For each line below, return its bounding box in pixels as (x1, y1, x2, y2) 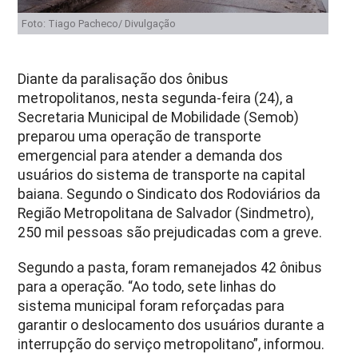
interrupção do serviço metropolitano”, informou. (18, 336, 325, 352)
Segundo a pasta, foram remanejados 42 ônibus (18, 259, 323, 276)
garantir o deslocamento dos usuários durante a (18, 316, 325, 333)
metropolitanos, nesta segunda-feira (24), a (18, 89, 294, 106)
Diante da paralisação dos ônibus (18, 70, 229, 87)
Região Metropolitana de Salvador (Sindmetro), (18, 205, 314, 221)
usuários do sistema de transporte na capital (18, 166, 306, 183)
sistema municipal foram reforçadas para (18, 297, 285, 314)
